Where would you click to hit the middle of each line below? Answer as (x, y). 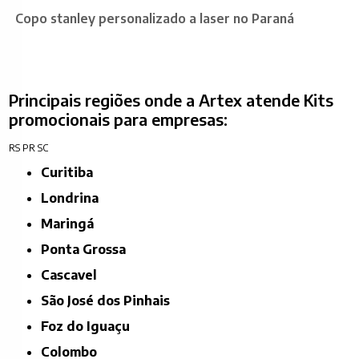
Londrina (74, 198)
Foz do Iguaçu (89, 326)
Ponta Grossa (88, 249)
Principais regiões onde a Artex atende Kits (171, 99)
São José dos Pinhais (110, 300)
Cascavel (74, 274)
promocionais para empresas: (119, 119)
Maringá (74, 223)
